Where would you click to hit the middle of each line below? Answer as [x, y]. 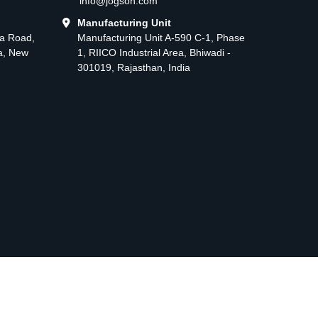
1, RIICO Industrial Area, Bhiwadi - [154, 52]
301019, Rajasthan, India [134, 67]
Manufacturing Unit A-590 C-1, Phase [161, 37]
